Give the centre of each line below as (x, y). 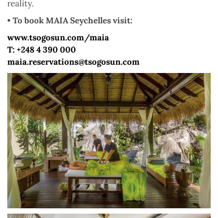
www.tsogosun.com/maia (58, 37)
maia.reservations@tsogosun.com (73, 62)
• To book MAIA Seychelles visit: (70, 20)
